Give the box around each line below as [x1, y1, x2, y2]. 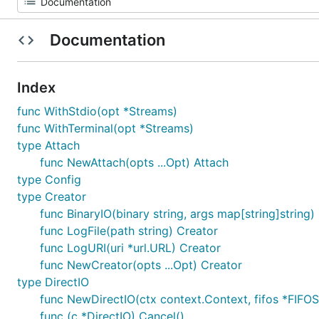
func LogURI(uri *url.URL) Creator [40, 241, 221, 255]
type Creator [17, 189, 86, 204]
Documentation [46, 31, 169, 49]
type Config [17, 172, 81, 187]
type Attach [17, 138, 80, 152]
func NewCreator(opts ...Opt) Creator [40, 258, 242, 272]
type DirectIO [17, 275, 89, 289]
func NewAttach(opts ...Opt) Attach [40, 155, 229, 169]
